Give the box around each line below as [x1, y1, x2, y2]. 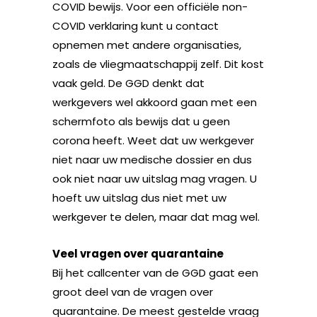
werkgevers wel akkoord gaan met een [52, 94, 257, 110]
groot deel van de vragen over [52, 284, 213, 299]
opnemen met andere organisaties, [52, 37, 241, 52]
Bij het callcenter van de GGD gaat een [52, 265, 258, 280]
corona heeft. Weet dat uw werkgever [52, 132, 254, 148]
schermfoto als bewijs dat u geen [52, 113, 230, 129]
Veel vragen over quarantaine [52, 246, 224, 261]
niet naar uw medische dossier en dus [52, 151, 252, 167]
